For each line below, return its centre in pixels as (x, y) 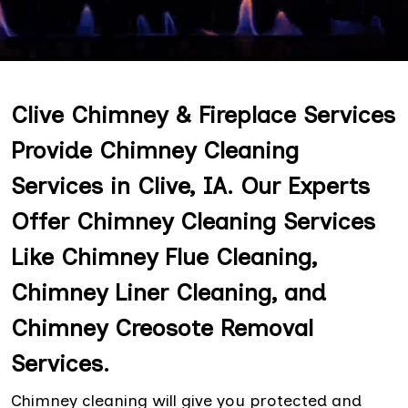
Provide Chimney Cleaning (155, 150)
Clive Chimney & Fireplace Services (203, 115)
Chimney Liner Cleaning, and (168, 292)
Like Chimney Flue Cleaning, (164, 257)
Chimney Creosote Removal (162, 328)
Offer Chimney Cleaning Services (193, 221)
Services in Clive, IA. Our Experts (190, 186)
